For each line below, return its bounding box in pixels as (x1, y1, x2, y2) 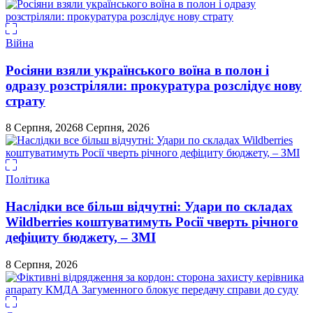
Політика (6, 173, 50, 186)
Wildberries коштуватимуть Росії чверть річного (6, 214, 298, 230)
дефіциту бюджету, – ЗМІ (6, 230, 156, 245)
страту (6, 93, 45, 108)
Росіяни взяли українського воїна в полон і (6, 62, 269, 78)
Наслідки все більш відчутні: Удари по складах (6, 199, 293, 214)
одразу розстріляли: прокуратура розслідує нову (6, 78, 302, 93)
